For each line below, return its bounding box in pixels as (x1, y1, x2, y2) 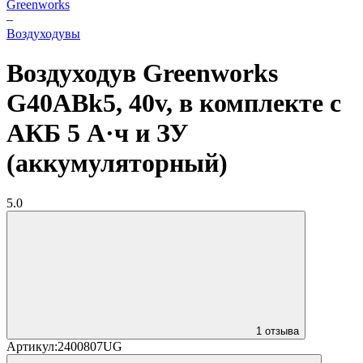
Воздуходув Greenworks (6, 58, 278, 88)
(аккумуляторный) (6, 148, 228, 178)
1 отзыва (256, 324, 299, 337)
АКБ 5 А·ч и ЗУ (6, 118, 188, 148)
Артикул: (6, 339, 58, 353)
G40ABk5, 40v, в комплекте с (6, 88, 341, 118)
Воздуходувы (6, 27, 80, 41)
